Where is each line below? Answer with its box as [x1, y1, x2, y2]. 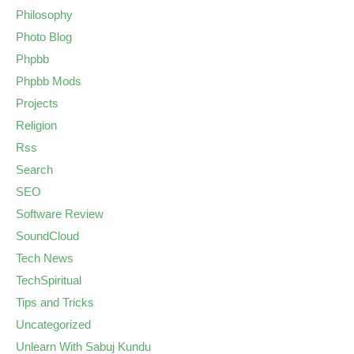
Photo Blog [16, 30, 72, 43]
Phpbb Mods [16, 74, 81, 88]
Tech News [16, 251, 73, 265]
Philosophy [16, 8, 73, 21]
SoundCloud [16, 229, 79, 243]
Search [16, 163, 53, 176]
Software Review [16, 207, 104, 220]
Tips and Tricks [16, 296, 94, 309]
